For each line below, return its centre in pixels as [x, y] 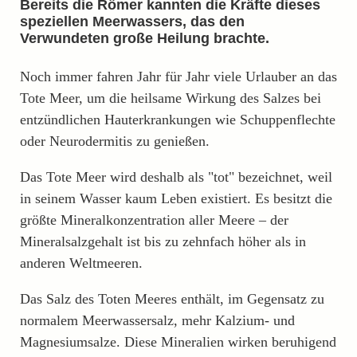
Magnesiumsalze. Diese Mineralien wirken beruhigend [178, 341]
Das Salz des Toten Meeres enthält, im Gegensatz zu [172, 298]
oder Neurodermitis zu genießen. [115, 141]
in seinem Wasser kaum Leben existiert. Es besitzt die [176, 198]
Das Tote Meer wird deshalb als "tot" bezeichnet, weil [176, 177]
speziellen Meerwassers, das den [132, 21]
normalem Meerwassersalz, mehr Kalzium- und [157, 320]
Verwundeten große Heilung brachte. [145, 38]
